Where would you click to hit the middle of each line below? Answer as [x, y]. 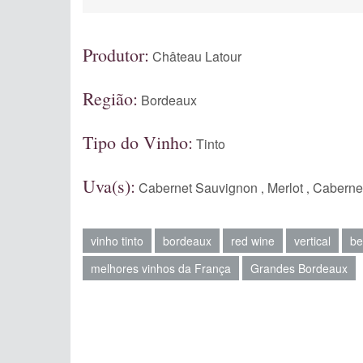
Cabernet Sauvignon [198, 188]
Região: [110, 98]
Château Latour [197, 56]
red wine [253, 241]
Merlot [285, 188]
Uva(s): [109, 186]
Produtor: [116, 55]
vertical [312, 241]
